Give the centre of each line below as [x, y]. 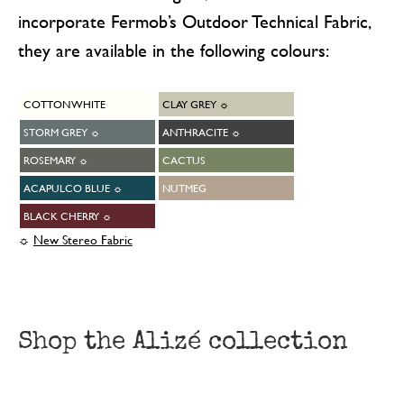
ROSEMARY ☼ [55, 160]
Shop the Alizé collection [183, 341]
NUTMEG [184, 188]
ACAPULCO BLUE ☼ [73, 188]
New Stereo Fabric [83, 240]
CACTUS [184, 160]
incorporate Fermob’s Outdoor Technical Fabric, [194, 21]
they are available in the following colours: [173, 50]
